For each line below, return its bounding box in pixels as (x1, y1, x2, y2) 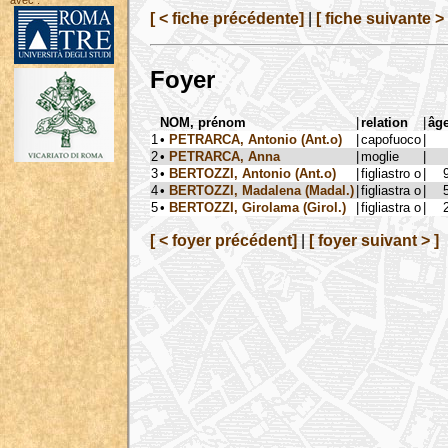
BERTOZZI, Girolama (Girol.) (169, 199, 346, 215)
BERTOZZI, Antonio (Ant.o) (169, 165, 336, 181)
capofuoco (361, 131, 421, 147)
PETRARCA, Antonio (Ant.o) (169, 131, 342, 147)
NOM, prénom (160, 114, 246, 130)
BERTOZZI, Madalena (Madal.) (169, 182, 354, 198)
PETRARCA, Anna (169, 148, 280, 164)
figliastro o (361, 165, 421, 181)
